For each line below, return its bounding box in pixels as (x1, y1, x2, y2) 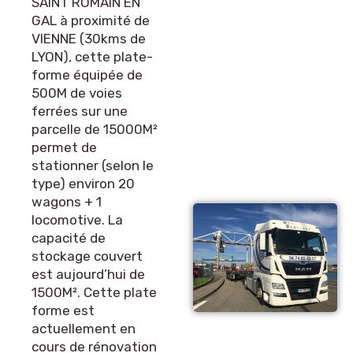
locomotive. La (32, 212, 123, 228)
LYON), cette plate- (32, 49, 153, 65)
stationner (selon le (32, 158, 154, 173)
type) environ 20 (32, 176, 135, 191)
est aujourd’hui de (32, 266, 145, 282)
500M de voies (32, 85, 122, 101)
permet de (32, 139, 97, 155)
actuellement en (32, 321, 136, 336)
